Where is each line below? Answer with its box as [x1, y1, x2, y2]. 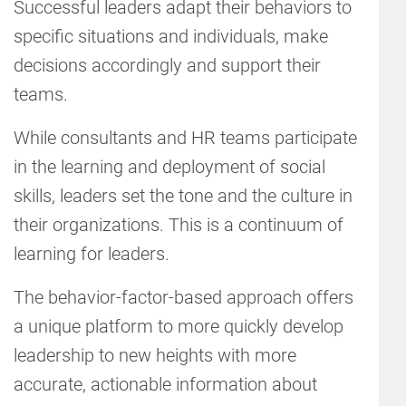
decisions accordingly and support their [14, 54, 321, 77]
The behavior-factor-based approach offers [14, 286, 353, 309]
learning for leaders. [14, 243, 169, 266]
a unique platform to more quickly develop [14, 315, 343, 338]
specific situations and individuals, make [14, 25, 328, 48]
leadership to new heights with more [14, 344, 296, 367]
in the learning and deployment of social [14, 156, 325, 179]
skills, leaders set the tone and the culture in [14, 185, 353, 208]
